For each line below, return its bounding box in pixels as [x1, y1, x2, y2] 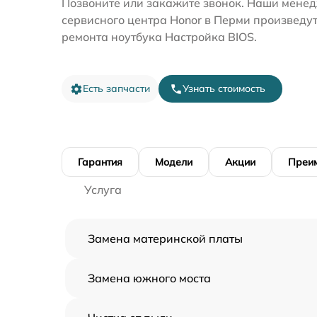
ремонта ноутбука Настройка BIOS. [62, 30, 257, 44]
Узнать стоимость [183, 82, 265, 95]
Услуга [84, 183, 122, 197]
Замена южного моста [88, 271, 211, 285]
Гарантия [78, 156, 122, 168]
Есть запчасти [83, 82, 150, 95]
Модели [155, 156, 192, 168]
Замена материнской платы [88, 231, 243, 246]
